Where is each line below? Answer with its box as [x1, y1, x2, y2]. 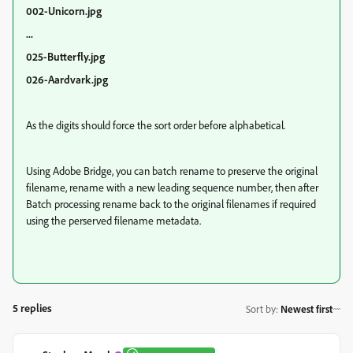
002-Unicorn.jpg [26, 4, 102, 17]
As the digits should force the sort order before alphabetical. [26, 118, 285, 132]
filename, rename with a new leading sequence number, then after [26, 180, 318, 194]
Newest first [281, 302, 333, 315]
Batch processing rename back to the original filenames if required [26, 197, 316, 210]
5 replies [13, 301, 52, 314]
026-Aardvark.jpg [26, 72, 108, 86]
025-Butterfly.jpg [26, 50, 105, 63]
